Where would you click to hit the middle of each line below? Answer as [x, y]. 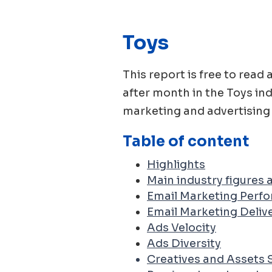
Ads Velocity [182, 228]
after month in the [175, 93]
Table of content [186, 141]
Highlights [176, 165]
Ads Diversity [184, 243]
